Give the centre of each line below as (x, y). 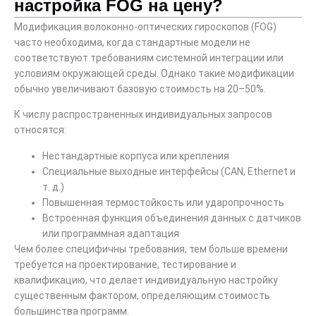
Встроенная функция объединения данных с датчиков (172, 218)
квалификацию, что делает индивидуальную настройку (146, 280)
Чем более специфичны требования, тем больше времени (151, 249)
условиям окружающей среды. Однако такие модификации (154, 73)
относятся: (40, 130)
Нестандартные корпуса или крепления (136, 156)
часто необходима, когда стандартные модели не (132, 42)
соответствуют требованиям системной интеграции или (149, 57)
